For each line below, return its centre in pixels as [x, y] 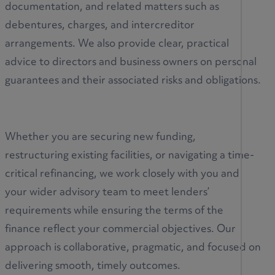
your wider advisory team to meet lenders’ [107, 193]
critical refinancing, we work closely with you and [122, 175]
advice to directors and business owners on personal [131, 63]
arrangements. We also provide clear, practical [117, 45]
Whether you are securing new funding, [100, 138]
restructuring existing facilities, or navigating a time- [130, 156]
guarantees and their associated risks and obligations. [133, 81]
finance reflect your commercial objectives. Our [120, 230]
